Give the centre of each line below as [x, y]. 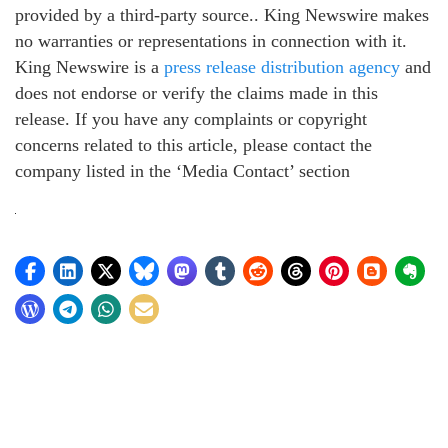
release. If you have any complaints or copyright [191, 118]
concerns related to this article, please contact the [193, 144]
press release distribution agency [282, 66]
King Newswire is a [89, 66]
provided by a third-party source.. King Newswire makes [222, 14]
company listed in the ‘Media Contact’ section [182, 170]
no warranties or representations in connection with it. [211, 40]
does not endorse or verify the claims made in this [196, 92]
